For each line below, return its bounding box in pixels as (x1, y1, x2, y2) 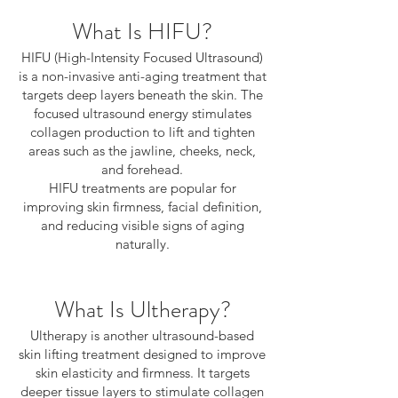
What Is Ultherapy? (53, 293, 231, 326)
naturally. (115, 235, 170, 252)
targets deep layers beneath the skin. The (21, 86, 263, 103)
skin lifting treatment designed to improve (19, 346, 266, 362)
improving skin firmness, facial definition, (22, 198, 262, 215)
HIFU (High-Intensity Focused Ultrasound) (21, 49, 263, 66)
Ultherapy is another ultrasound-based (30, 327, 254, 344)
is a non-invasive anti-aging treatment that (18, 68, 267, 84)
